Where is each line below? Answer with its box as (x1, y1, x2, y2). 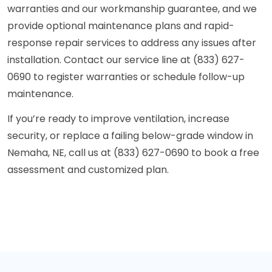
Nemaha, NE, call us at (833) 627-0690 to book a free (7, 146, 259, 160)
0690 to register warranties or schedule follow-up (7, 70, 245, 84)
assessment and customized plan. (7, 163, 169, 177)
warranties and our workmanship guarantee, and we (7, 2, 257, 16)
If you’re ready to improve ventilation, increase (7, 112, 229, 126)
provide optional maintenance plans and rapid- (7, 19, 234, 33)
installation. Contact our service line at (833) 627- (7, 53, 245, 67)
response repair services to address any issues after (7, 36, 256, 50)
